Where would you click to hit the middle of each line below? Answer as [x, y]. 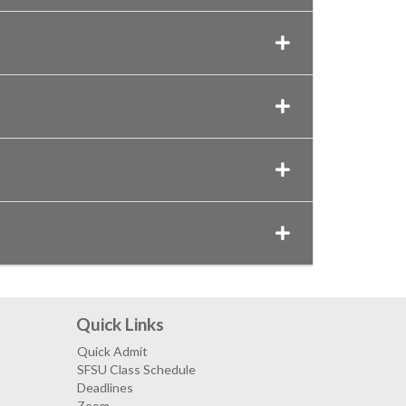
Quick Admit [112, 352]
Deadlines [105, 388]
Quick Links [120, 324]
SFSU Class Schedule [136, 370]
